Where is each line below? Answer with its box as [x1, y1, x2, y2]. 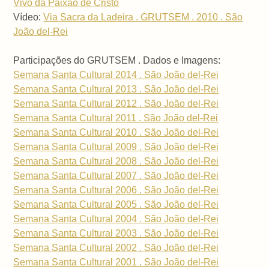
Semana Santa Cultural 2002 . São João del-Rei [13, 243, 219, 253]
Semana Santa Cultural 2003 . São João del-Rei [13, 228, 219, 239]
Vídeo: [13, 12, 44, 23]
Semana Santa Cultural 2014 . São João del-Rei [13, 70, 219, 80]
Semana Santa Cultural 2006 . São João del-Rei [13, 185, 219, 196]
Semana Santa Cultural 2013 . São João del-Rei [13, 84, 219, 95]
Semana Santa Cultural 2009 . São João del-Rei [13, 142, 219, 153]
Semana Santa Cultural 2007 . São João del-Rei [13, 171, 219, 181]
